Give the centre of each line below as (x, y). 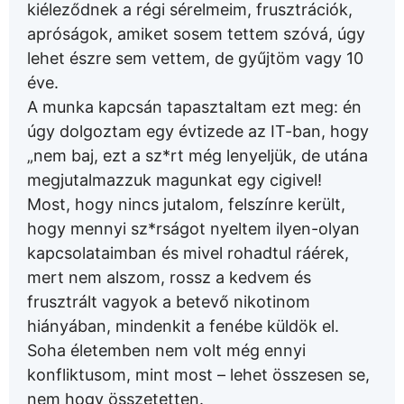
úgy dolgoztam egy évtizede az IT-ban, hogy (198, 132)
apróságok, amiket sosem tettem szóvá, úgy (196, 34)
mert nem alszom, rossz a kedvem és (169, 278)
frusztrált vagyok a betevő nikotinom (169, 302)
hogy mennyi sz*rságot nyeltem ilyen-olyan (193, 229)
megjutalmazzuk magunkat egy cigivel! (174, 180)
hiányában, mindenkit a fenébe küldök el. (183, 326)
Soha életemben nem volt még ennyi (166, 351)
